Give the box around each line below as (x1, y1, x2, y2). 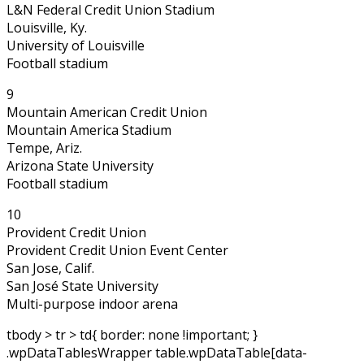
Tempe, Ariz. (6, 138, 82, 157)
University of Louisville (6, 36, 145, 54)
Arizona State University (6, 156, 154, 175)
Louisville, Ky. (6, 18, 87, 37)
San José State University (6, 276, 158, 295)
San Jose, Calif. (6, 258, 94, 277)
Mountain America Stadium (6, 120, 171, 139)
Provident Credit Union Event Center (6, 240, 228, 259)
